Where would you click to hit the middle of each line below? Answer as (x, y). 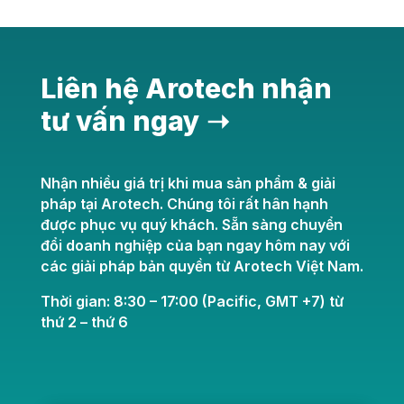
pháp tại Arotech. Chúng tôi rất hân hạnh (184, 204)
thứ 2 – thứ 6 (84, 322)
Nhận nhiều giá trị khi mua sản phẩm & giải (188, 183)
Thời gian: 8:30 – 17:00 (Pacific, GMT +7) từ (192, 301)
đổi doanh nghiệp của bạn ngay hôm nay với (195, 245)
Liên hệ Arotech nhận (186, 88)
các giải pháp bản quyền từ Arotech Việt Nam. (202, 266)
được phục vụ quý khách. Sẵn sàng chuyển (191, 225)
